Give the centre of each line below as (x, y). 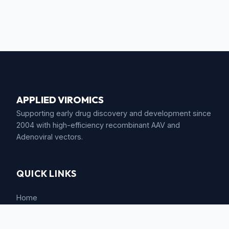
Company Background (55, 216)
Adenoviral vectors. (50, 137)
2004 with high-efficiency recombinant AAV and (98, 125)
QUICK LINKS (47, 174)
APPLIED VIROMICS (60, 100)
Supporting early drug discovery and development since (114, 113)
